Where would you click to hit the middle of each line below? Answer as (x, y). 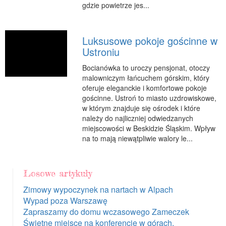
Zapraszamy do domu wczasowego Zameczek (106, 211)
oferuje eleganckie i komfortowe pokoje (144, 88)
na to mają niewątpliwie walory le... (137, 138)
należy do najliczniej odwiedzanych (137, 118)
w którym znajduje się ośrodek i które (141, 108)
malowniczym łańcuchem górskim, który (146, 77)
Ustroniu (101, 51)
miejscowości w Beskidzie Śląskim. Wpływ (149, 128)
